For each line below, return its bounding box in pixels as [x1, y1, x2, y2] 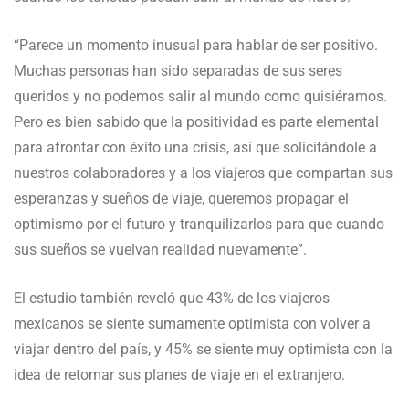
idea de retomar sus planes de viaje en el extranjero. [14, 366, 345, 384]
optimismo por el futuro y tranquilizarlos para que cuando [14, 215, 384, 234]
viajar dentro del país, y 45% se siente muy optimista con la [14, 341, 393, 359]
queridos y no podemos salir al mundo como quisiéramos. [14, 88, 387, 106]
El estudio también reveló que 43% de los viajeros [14, 289, 330, 308]
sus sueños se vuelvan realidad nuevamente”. [14, 241, 307, 259]
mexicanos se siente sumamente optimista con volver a [14, 315, 371, 333]
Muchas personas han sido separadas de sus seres [14, 62, 342, 80]
